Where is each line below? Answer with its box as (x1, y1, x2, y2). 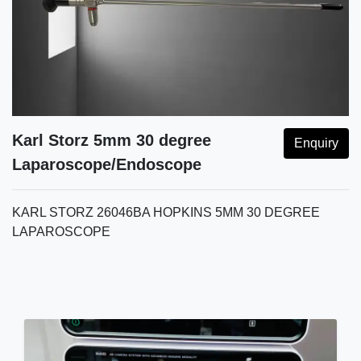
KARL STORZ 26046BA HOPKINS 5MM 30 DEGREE (12, 205, 320, 219)
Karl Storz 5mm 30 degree (12, 131, 211, 149)
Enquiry (294, 135, 338, 150)
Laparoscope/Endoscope (12, 155, 201, 173)
